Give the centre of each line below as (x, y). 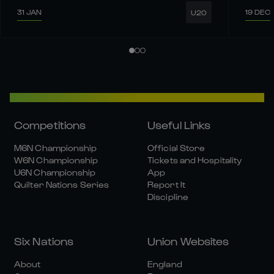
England (165, 264)
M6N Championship (56, 148)
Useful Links (179, 124)
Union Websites (188, 241)
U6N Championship (55, 172)
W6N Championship (56, 160)
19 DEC (257, 12)
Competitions (50, 124)
